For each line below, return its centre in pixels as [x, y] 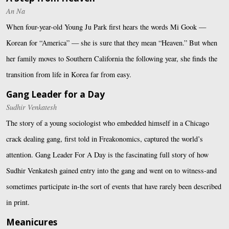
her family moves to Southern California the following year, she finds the [112, 58]
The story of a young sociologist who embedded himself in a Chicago [108, 123]
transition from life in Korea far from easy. [69, 74]
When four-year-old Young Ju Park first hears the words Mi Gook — [106, 27]
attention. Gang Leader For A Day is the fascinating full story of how [107, 155]
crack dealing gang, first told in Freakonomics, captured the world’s [105, 139]
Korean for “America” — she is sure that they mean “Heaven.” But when [112, 42]
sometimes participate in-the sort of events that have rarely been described [114, 187]
